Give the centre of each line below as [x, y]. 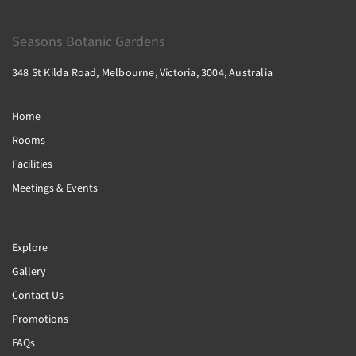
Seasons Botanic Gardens [89, 41]
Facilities [32, 164]
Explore [30, 247]
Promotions [40, 319]
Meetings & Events [55, 188]
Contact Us [38, 295]
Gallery [29, 271]
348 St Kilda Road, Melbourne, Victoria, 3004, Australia [142, 72]
